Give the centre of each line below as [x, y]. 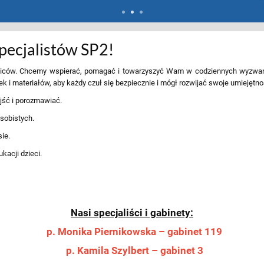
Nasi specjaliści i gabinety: [132, 212]
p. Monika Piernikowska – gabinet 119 [134, 231]
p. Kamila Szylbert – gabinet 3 [134, 250]
